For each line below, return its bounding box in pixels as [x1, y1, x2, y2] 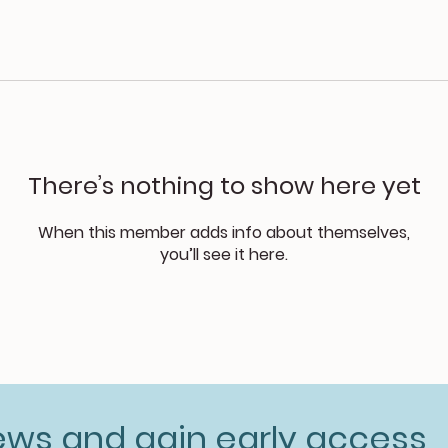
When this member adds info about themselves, [38, 221, 410, 244]
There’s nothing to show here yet [27, 169, 421, 202]
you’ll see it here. [160, 243, 288, 266]
